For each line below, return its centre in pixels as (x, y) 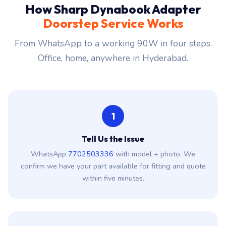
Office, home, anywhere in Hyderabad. (113, 58)
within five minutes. (113, 178)
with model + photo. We (154, 154)
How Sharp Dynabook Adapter (113, 9)
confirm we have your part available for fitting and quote (113, 166)
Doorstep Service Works (113, 23)
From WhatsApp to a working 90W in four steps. (113, 44)
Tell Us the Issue (113, 139)
